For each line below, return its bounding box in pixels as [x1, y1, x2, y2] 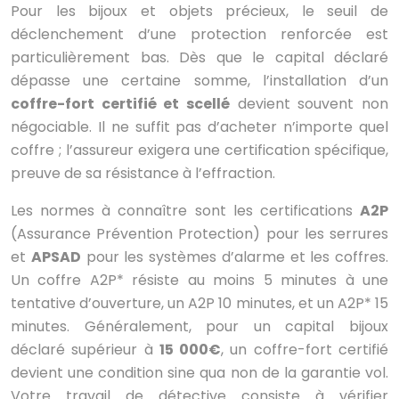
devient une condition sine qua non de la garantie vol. [11, 362, 388, 384]
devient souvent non [230, 94, 388, 115]
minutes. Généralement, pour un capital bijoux [11, 316, 388, 338]
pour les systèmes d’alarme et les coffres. [80, 247, 388, 268]
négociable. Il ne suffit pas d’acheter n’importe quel [11, 117, 388, 138]
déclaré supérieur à [11, 339, 159, 361]
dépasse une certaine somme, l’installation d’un [11, 70, 388, 92]
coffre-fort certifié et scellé [11, 94, 230, 115]
